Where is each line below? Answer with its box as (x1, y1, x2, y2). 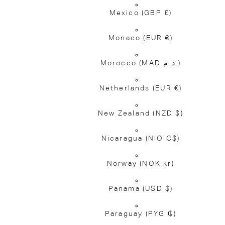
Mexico (109, 9, 142, 17)
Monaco (108, 34, 144, 42)
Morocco (100, 59, 140, 67)
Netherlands (99, 84, 153, 92)
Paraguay (104, 210, 146, 217)
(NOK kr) (140, 160, 174, 167)
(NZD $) (153, 109, 183, 117)
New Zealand (98, 109, 153, 117)
